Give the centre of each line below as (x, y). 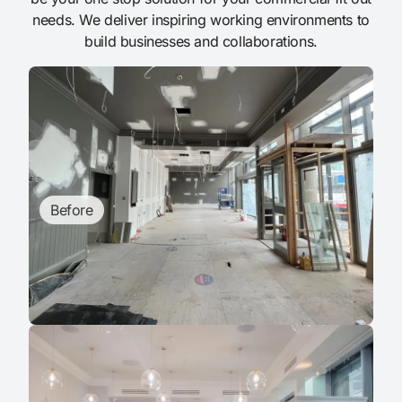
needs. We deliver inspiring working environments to (201, 20)
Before (72, 210)
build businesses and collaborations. (201, 42)
